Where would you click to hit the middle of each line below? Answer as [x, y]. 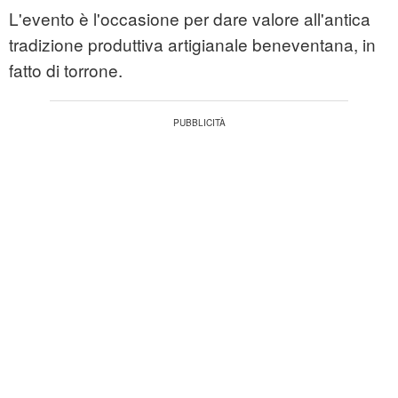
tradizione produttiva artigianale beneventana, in [192, 44]
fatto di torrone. [66, 70]
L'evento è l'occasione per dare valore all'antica [190, 19]
